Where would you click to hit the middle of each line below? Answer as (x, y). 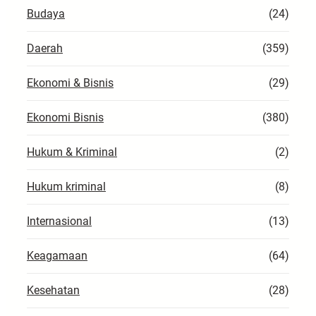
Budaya (46, 13)
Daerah (45, 48)
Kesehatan (53, 290)
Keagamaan (57, 255)
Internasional (59, 221)
